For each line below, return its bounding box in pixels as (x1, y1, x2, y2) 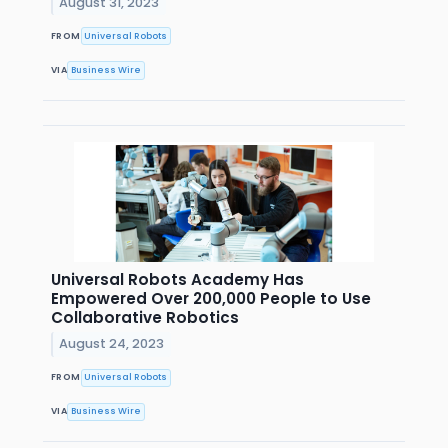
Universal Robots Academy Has (51, 268, 304, 290)
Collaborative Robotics (51, 306, 239, 328)
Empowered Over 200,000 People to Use (51, 287, 371, 309)
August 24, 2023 (59, 335, 165, 353)
